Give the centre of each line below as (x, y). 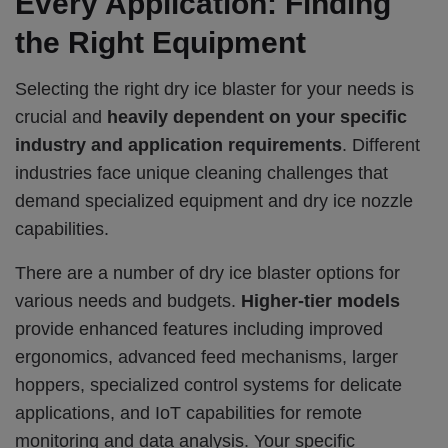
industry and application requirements (178, 144)
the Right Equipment (160, 42)
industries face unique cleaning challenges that (201, 172)
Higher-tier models (320, 300)
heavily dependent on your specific (257, 116)
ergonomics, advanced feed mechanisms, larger (206, 356)
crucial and (61, 116)
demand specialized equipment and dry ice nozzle (214, 200)
